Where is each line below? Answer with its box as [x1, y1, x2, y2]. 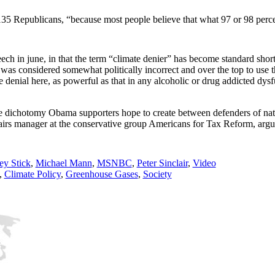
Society [142, 168, 172, 179]
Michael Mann [35, 157, 92, 168]
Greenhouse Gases [65, 168, 138, 179]
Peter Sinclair [136, 157, 188, 168]
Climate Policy [4, 168, 61, 179]
